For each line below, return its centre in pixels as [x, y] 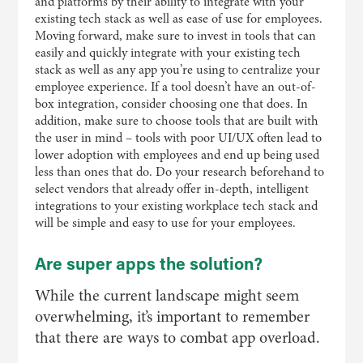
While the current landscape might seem [167, 295]
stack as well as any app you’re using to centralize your [177, 70]
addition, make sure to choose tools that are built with [176, 121]
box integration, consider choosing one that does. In [171, 104]
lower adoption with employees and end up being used [177, 155]
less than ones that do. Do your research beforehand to [179, 172]
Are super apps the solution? [148, 263]
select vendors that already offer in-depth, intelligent [171, 189]
